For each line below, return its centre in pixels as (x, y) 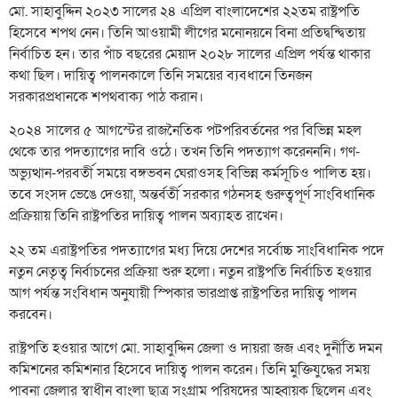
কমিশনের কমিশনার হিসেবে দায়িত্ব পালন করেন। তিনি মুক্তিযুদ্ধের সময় (189, 370)
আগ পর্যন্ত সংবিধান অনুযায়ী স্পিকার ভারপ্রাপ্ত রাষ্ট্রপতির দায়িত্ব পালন (183, 293)
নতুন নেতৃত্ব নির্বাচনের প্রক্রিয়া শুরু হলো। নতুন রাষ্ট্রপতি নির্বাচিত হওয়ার (190, 271)
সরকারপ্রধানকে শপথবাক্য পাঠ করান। (106, 96)
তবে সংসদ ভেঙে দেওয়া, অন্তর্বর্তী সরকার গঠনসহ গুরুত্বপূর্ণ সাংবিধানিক (192, 195)
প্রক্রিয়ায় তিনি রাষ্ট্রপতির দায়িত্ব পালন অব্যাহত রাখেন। (146, 216)
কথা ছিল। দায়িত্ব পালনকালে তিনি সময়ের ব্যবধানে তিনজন (160, 75)
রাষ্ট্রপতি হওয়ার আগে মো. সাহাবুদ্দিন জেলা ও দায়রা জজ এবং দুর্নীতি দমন (195, 349)
